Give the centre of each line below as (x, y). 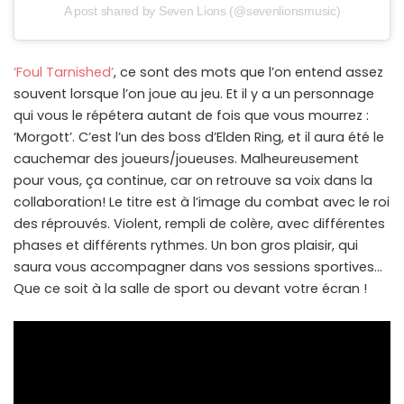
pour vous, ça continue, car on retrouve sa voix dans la (193, 180)
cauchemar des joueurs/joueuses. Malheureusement (186, 158)
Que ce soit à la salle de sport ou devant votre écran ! (190, 288)
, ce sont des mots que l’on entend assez (248, 72)
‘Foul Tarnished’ (64, 72)
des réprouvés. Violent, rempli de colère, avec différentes (199, 223)
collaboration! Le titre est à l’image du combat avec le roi (202, 202)
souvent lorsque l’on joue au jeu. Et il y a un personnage (194, 93)
